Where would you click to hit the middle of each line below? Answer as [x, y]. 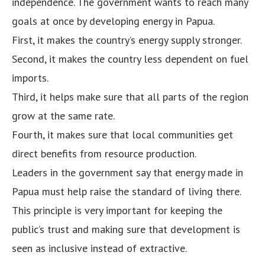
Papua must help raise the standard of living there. [127, 191]
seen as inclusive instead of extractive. [99, 248]
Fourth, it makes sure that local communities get [122, 134]
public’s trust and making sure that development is [126, 229]
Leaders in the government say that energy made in [127, 172]
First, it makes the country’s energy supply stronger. [127, 40]
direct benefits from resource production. [104, 153]
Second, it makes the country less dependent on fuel [130, 59]
